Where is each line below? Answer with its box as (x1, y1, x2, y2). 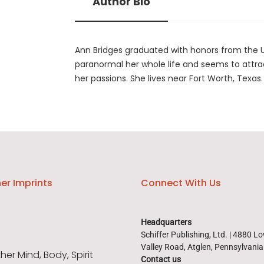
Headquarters (141, 217, 192, 227)
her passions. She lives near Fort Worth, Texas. (75, 72, 263, 85)
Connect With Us (141, 176, 221, 190)
